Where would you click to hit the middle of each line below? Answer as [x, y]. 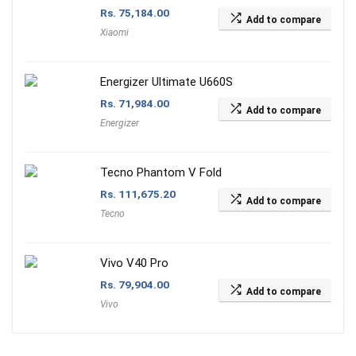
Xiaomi [114, 33]
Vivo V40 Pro [134, 263]
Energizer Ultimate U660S [166, 82]
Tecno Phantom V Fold [161, 173]
